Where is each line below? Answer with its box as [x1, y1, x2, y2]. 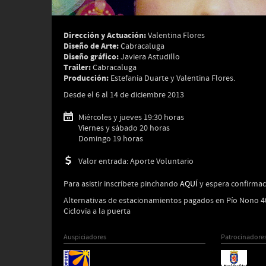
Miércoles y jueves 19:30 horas [78, 112, 184, 123]
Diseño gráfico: [64, 51, 119, 62]
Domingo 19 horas [78, 134, 143, 144]
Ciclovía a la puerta [64, 206, 131, 217]
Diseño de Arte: [64, 40, 119, 52]
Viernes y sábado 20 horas [78, 123, 170, 134]
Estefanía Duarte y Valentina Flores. [109, 73, 235, 84]
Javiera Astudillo [119, 52, 180, 62]
